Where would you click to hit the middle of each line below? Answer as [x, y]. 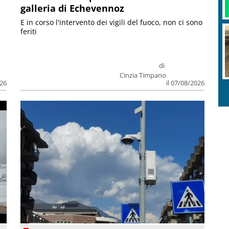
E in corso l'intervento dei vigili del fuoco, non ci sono [112, 22]
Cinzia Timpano [143, 75]
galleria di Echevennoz [73, 8]
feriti [29, 32]
